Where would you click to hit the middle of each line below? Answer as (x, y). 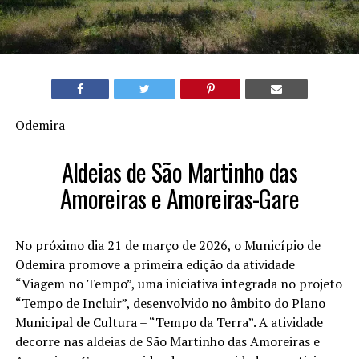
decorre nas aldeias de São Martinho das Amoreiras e (167, 342)
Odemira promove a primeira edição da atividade (155, 265)
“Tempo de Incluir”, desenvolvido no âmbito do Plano (170, 303)
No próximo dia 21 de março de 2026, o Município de (167, 246)
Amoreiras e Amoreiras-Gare (179, 199)
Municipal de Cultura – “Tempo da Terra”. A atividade (169, 323)
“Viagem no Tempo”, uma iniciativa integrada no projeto (178, 284)
